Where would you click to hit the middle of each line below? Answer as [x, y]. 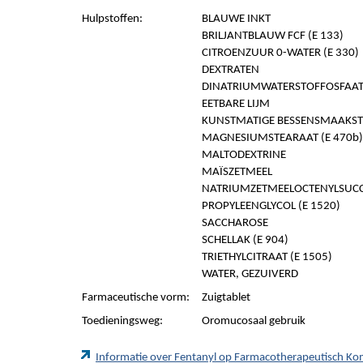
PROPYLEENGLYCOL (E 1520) [271, 206]
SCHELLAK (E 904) [245, 240]
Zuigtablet [226, 298]
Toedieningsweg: [122, 321]
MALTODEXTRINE [244, 155]
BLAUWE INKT [236, 19]
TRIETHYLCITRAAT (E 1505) [267, 257]
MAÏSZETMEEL [237, 172]
